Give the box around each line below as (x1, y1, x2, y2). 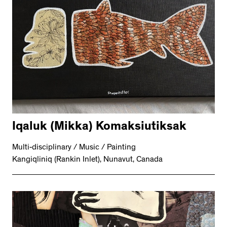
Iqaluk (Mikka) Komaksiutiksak (12, 121, 186, 134)
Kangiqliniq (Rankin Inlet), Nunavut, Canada (12, 156, 163, 164)
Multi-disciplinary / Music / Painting (12, 143, 136, 152)
